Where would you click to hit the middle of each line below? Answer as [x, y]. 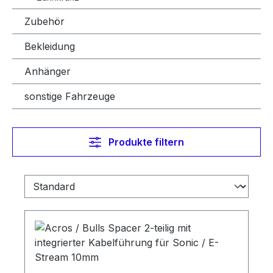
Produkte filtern [146, 142]
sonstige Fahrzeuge [70, 96]
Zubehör [44, 21]
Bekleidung [50, 46]
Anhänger [48, 71]
